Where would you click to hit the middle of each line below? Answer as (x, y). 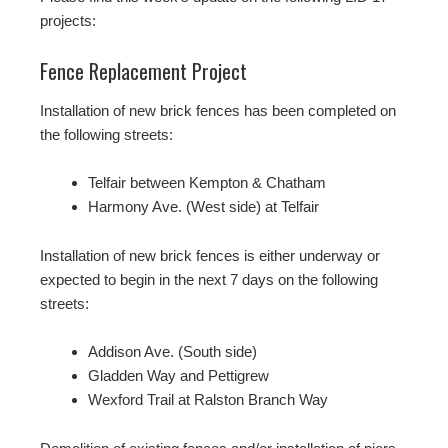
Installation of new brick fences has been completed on (218, 111)
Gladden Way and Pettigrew (178, 376)
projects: (68, 21)
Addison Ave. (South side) (172, 352)
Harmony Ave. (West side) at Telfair (203, 207)
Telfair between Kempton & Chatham (207, 183)
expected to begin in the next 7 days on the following (209, 280)
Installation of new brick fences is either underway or (210, 256)
